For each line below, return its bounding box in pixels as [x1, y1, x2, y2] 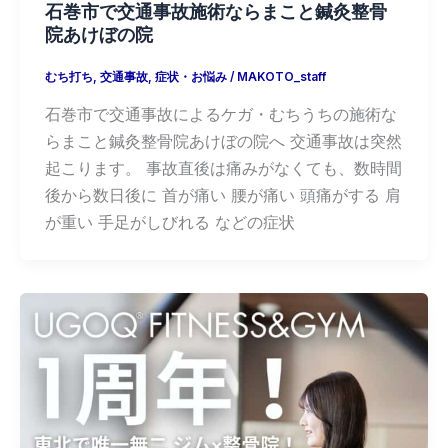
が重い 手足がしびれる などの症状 [44, 211, 295, 232]
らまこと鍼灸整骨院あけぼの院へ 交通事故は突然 [44, 130, 402, 151]
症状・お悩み [154, 70, 227, 85]
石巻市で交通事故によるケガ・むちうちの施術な [44, 103, 397, 124]
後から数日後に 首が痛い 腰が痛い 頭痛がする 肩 [44, 184, 401, 205]
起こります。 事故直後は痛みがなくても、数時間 [44, 157, 402, 178]
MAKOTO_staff [236, 70, 326, 85]
